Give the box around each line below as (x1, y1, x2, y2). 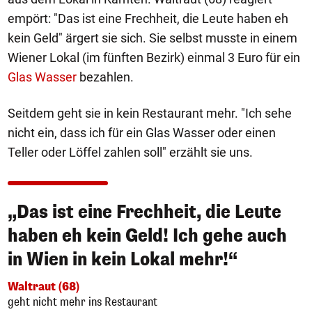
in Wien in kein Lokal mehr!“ (8, 248, 237, 271)
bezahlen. (77, 70, 134, 84)
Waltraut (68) (8, 279, 79, 294)
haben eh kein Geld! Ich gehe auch (8, 224, 287, 247)
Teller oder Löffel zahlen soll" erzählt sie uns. (8, 145, 253, 159)
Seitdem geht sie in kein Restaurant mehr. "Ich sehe (8, 106, 292, 120)
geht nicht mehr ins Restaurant (8, 295, 157, 309)
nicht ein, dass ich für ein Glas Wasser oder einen (8, 125, 276, 140)
